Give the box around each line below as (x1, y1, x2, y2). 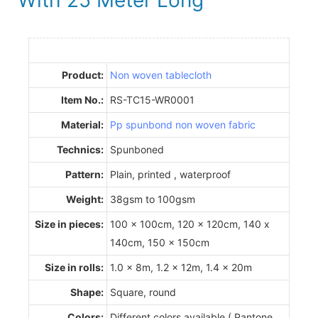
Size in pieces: (35, 217, 104, 230)
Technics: (57, 143, 104, 155)
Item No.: (61, 93, 104, 106)
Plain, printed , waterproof (110, 168, 231, 180)
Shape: (70, 285, 104, 298)
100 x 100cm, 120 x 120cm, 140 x (110, 217, 270, 230)
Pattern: (65, 168, 104, 180)
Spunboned (110, 143, 164, 155)
